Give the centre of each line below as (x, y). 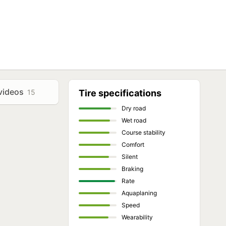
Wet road (134, 120)
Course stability (144, 132)
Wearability (137, 217)
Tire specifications (120, 93)
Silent (130, 157)
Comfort (133, 145)
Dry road (134, 108)
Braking (132, 169)
